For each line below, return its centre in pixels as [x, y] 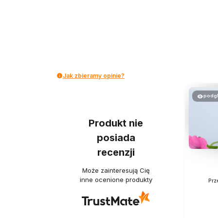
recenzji [116, 153]
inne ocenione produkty [116, 179]
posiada [116, 138]
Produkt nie [116, 123]
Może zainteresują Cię [116, 170]
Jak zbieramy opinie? [94, 75]
